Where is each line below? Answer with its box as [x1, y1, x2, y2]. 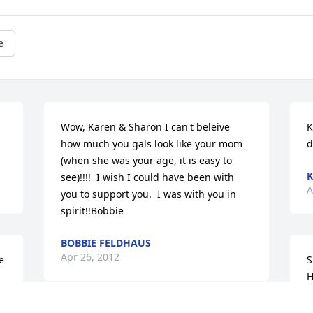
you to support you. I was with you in [61, 187, 237, 201]
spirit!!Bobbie [61, 204, 124, 218]
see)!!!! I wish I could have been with [61, 170, 235, 184]
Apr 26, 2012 [61, 250, 120, 264]
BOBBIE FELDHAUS [61, 236, 152, 250]
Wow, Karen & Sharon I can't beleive [61, 120, 231, 134]
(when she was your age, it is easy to [61, 154, 233, 168]
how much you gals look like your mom [61, 137, 243, 151]
